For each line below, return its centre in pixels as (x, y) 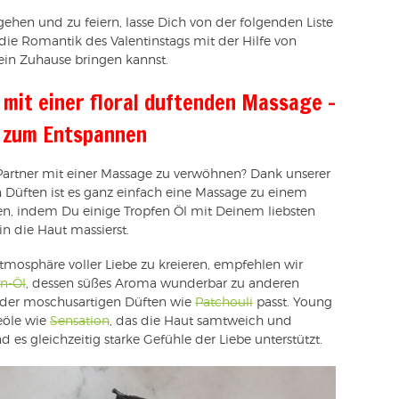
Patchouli (224, 302)
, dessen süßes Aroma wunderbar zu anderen (163, 284)
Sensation (80, 321)
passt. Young (293, 302)
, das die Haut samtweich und (201, 321)
